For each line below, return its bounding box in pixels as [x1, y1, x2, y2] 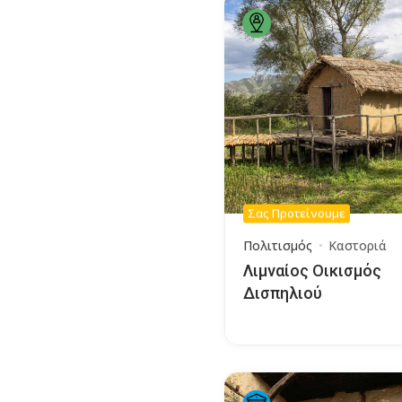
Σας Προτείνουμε [248, 205, 345, 222]
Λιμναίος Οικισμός [243, 261, 381, 281]
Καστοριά [328, 237, 387, 255]
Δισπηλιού [243, 284, 322, 303]
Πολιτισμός [243, 237, 312, 255]
